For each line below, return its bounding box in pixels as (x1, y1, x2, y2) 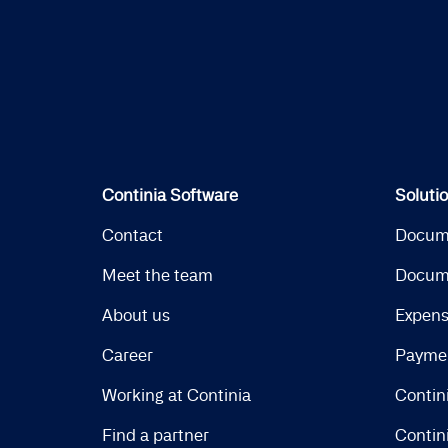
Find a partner (102, 425, 209, 446)
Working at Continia (102, 385, 251, 406)
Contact (102, 225, 163, 246)
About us (102, 305, 170, 326)
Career (102, 345, 153, 366)
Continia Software (102, 185, 238, 206)
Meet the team (102, 265, 213, 286)
